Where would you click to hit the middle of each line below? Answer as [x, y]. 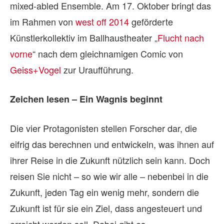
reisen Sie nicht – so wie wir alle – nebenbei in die [109, 176]
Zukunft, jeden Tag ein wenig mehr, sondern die [104, 192]
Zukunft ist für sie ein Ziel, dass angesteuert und [106, 208]
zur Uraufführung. [97, 69]
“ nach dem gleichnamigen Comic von [108, 53]
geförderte [151, 21]
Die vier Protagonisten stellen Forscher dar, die [103, 128]
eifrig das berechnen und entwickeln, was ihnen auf [112, 144]
